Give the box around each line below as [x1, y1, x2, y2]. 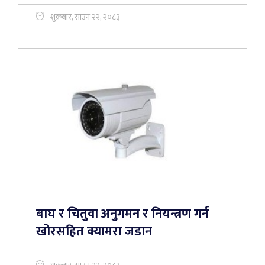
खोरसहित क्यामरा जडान [36, 221, 152, 243]
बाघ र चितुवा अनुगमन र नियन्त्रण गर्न [36, 203, 209, 225]
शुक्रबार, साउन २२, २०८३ [50, 10, 120, 24]
